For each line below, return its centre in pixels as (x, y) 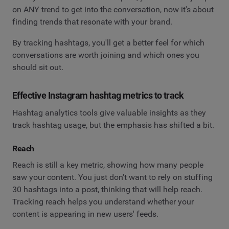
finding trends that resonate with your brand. (92, 21)
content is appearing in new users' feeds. (85, 214)
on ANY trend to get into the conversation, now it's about (113, 9)
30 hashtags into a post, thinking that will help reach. (107, 189)
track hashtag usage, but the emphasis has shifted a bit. (113, 125)
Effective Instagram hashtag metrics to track (98, 96)
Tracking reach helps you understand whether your (103, 201)
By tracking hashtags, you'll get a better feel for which (108, 43)
